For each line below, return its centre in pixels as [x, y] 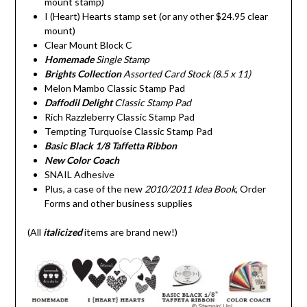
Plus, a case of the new [94, 189]
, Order [250, 189]
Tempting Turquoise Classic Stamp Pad [128, 132]
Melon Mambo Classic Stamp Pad [114, 88]
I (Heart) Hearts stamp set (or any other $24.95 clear [156, 16]
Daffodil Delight [79, 103]
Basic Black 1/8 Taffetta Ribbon [110, 146]
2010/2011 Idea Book [190, 189]
